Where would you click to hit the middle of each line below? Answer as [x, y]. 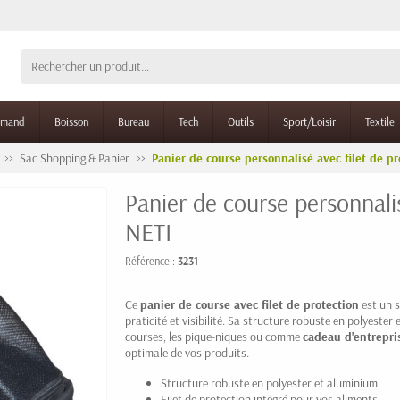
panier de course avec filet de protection [250, 304]
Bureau [133, 121]
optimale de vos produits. [187, 353]
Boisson [71, 121]
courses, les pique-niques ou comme [214, 337]
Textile [380, 121]
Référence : [151, 261]
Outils [241, 121]
